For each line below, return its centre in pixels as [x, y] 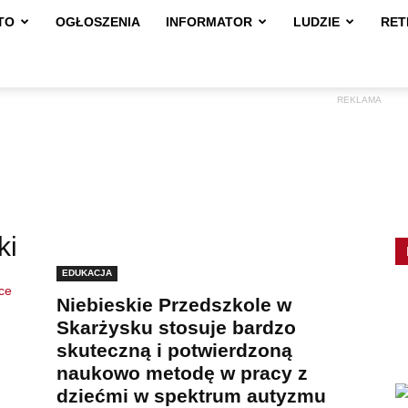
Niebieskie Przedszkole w [174, 305]
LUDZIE [316, 22]
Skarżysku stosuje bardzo [176, 327]
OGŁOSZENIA [98, 22]
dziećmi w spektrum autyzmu [191, 396]
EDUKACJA [87, 273]
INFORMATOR [209, 22]
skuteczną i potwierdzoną [174, 350]
